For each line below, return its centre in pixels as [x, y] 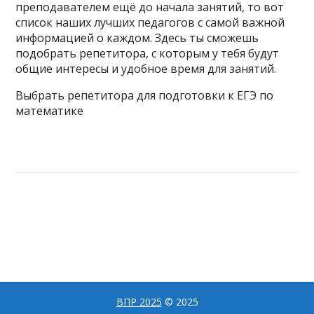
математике [50, 111]
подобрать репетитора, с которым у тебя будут [148, 53]
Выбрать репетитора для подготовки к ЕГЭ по [145, 95]
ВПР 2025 [139, 302]
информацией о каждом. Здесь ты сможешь [137, 38]
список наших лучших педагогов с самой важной [150, 22]
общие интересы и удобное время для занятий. [146, 69]
